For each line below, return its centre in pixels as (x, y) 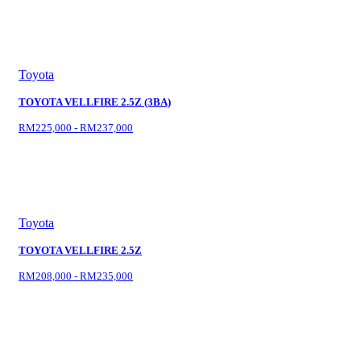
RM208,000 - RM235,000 (76, 276)
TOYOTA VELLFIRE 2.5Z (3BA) (95, 102)
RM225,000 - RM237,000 (76, 128)
